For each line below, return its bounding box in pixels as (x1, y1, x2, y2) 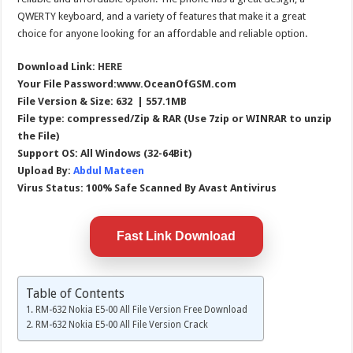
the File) (17, 129, 60, 142)
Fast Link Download (117, 229, 236, 243)
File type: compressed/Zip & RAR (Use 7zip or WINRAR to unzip (17, 112, 333, 124)
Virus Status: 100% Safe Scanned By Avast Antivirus (17, 181, 277, 194)
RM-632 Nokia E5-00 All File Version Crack (35, 318, 208, 330)
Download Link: (17, 60, 98, 72)
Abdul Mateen (73, 164, 145, 176)
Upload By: (17, 164, 74, 176)
